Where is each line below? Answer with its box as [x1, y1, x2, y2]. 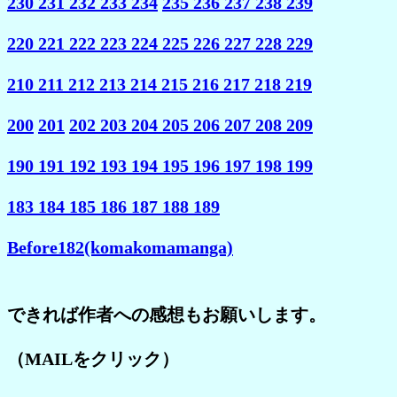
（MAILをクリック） [7, 348, 179, 369]
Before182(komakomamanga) [7, 237, 233, 257]
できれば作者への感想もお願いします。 [7, 304, 326, 324]
